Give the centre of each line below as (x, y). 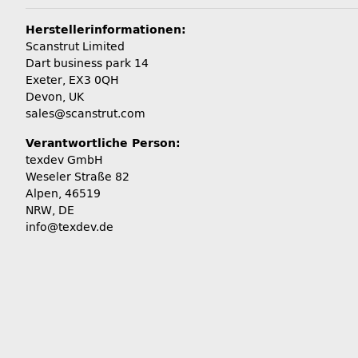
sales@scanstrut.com (86, 113)
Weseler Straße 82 (78, 177)
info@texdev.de (70, 227)
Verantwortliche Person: (103, 143)
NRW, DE (50, 210)
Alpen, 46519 (63, 193)
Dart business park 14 (87, 63)
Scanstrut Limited (75, 46)
